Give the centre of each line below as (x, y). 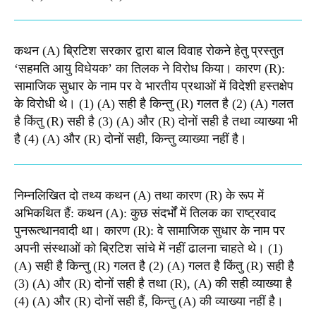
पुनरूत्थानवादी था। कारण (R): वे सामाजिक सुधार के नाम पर (150, 231)
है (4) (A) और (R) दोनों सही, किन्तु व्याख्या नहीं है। (130, 139)
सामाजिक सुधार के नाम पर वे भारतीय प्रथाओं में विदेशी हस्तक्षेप (154, 86)
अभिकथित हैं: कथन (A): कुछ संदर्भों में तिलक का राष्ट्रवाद (145, 213)
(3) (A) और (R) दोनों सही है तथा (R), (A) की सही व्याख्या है (153, 284)
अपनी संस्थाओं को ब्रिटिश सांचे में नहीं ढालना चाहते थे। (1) (148, 249)
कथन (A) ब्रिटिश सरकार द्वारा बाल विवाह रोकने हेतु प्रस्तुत (149, 51)
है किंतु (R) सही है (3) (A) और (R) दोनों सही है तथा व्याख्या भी (156, 122)
